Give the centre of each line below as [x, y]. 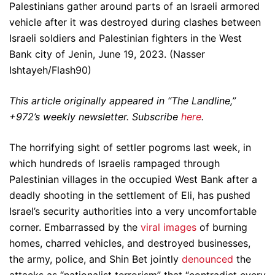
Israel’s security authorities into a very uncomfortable [133, 211]
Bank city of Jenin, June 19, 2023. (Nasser [107, 54]
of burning [222, 227]
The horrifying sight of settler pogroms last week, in [130, 148]
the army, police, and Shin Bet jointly [95, 259]
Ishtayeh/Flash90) [50, 70]
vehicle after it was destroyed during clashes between [135, 22]
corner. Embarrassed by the [75, 227]
